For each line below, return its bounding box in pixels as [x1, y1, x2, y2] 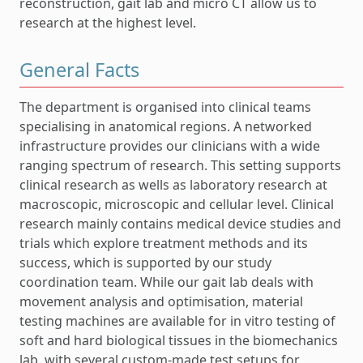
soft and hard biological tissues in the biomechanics [19, 331, 338, 349]
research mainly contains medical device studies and [19, 214, 341, 233]
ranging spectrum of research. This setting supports [19, 156, 341, 174]
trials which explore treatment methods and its [19, 233, 308, 252]
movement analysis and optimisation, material [19, 292, 303, 310]
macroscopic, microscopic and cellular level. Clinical [19, 194, 334, 213]
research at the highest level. [19, 14, 196, 32]
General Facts [19, 57, 139, 83]
